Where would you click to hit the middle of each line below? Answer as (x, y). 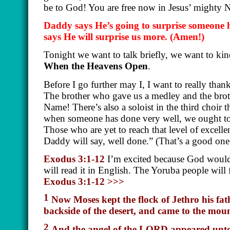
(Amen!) (187, 36)
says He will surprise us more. (107, 36)
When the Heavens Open (96, 66)
